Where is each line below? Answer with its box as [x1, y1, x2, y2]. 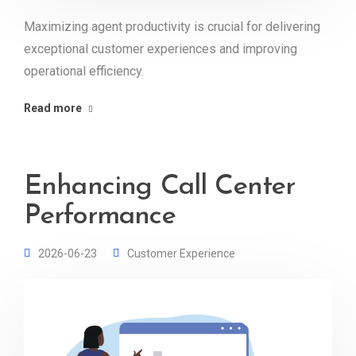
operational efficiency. [24, 63, 144, 79]
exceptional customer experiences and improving [24, 41, 297, 56]
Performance [24, 202, 176, 230]
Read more [24, 101, 82, 114]
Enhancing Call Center [24, 172, 296, 201]
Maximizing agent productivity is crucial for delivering [24, 18, 320, 34]
